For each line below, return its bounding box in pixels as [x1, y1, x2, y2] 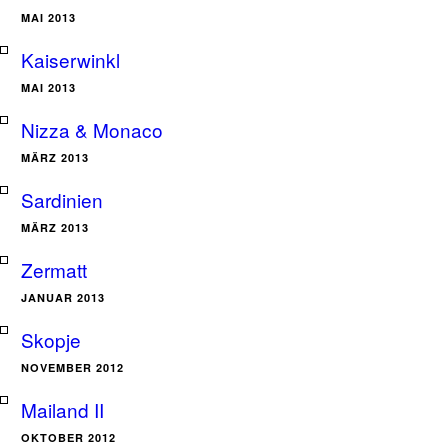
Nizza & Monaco [21, 116, 163, 143]
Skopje [21, 326, 81, 353]
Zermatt [21, 256, 87, 283]
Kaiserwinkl [21, 46, 120, 73]
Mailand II [21, 396, 104, 423]
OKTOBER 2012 [21, 430, 116, 445]
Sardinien [21, 186, 103, 213]
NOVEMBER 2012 [21, 360, 124, 375]
